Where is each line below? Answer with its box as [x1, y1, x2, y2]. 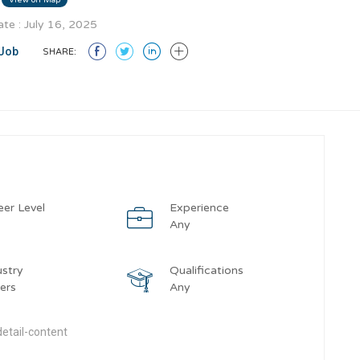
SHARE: [43, 46, 76, 57]
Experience [169, 201, 229, 215]
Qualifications [169, 264, 243, 277]
